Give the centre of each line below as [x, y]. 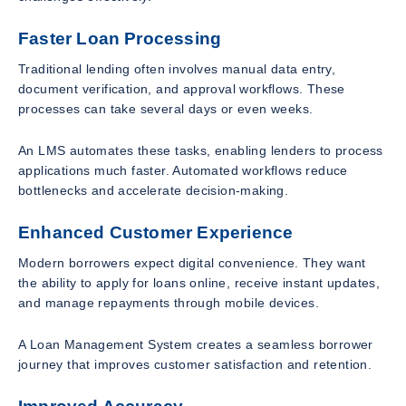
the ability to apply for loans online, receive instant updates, [199, 282]
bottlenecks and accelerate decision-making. [154, 190]
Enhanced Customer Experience [156, 232]
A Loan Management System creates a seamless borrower [196, 344]
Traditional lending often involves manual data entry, [177, 68]
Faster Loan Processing [120, 39]
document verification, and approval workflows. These [182, 88]
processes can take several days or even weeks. [166, 108]
